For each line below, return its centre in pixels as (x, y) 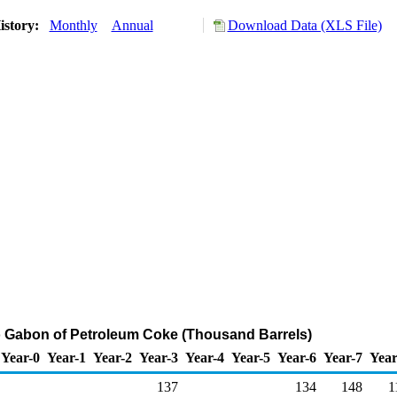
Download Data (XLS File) (304, 25)
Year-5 (251, 358)
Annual (132, 25)
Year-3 (159, 358)
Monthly (73, 25)
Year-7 (343, 358)
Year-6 (297, 358)
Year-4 (205, 358)
